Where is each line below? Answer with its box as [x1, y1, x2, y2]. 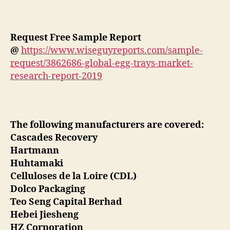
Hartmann [10, 145, 61, 157]
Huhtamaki [10, 158, 65, 170]
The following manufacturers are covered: [10, 119, 206, 131]
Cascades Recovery [10, 132, 100, 144]
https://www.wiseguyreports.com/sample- [21, 45, 203, 57]
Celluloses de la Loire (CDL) [10, 170, 139, 183]
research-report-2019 [10, 70, 102, 83]
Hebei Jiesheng [10, 209, 81, 221]
